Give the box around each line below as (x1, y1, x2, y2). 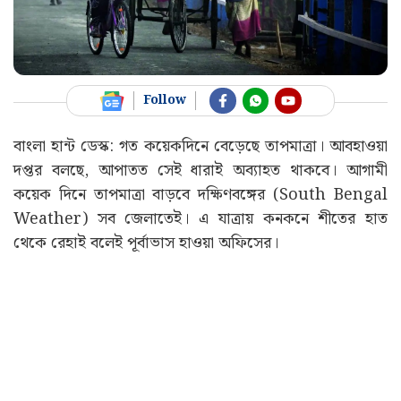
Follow (143, 90, 187, 111)
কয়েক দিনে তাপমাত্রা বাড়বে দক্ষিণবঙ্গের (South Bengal (13, 182, 388, 209)
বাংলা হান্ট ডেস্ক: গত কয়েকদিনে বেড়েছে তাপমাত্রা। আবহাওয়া (13, 133, 388, 160)
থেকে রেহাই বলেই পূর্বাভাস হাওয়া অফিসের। (13, 230, 278, 257)
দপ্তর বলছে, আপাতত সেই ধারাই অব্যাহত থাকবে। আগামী (13, 158, 388, 184)
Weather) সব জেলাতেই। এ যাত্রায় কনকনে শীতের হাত (13, 206, 388, 233)
